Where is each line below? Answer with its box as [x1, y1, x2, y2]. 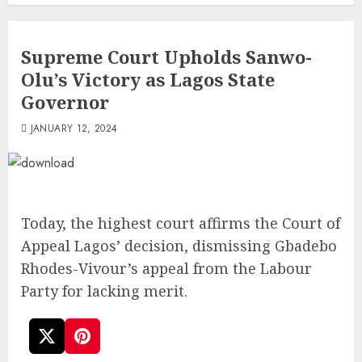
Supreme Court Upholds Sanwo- [21, 44, 312, 69]
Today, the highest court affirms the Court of [21, 213, 340, 234]
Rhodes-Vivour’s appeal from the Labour [21, 259, 312, 279]
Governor [21, 90, 109, 115]
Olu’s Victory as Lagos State [21, 67, 275, 92]
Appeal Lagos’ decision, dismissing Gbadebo [21, 236, 337, 256]
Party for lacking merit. [21, 281, 187, 301]
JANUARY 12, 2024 [30, 121, 118, 137]
